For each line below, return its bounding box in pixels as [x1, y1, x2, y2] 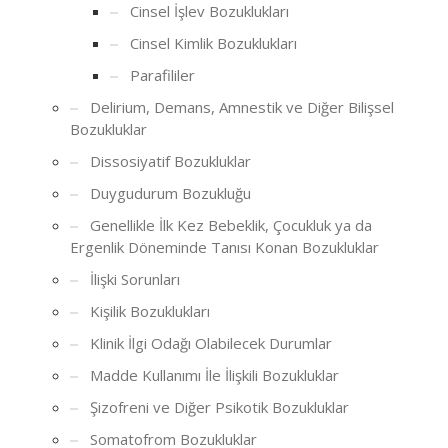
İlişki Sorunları [90, 268, 180, 289]
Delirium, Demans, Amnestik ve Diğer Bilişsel [90, 96, 394, 117]
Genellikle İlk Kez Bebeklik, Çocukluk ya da [90, 214, 372, 235]
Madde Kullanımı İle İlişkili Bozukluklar [90, 364, 339, 385]
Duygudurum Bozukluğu [90, 182, 251, 203]
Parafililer [130, 64, 195, 85]
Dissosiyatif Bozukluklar [90, 150, 251, 171]
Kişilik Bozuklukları [90, 300, 210, 321]
